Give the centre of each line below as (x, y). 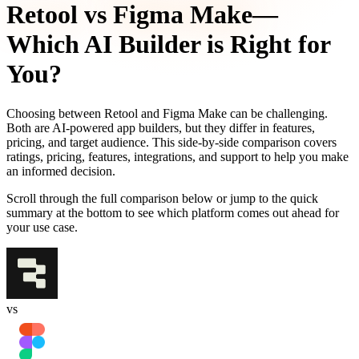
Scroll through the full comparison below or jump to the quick (162, 198)
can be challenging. (279, 113)
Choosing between (54, 113)
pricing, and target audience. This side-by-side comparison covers (171, 142)
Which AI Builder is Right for (168, 44)
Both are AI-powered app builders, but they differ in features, (161, 127)
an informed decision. (61, 171)
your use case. (42, 227)
